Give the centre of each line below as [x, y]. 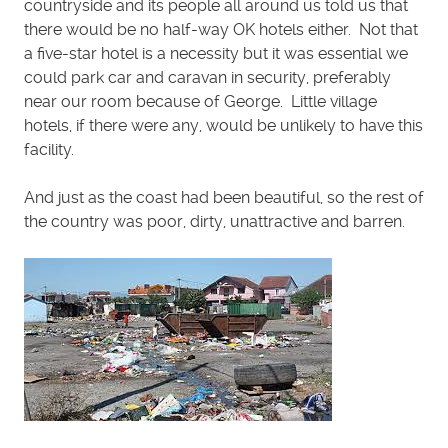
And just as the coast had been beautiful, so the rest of [224, 197]
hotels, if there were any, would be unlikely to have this [223, 125]
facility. [49, 149]
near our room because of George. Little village [200, 101]
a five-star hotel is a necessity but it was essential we [216, 53]
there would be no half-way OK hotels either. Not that [221, 29]
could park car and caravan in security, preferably [207, 77]
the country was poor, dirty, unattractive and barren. [214, 221]
